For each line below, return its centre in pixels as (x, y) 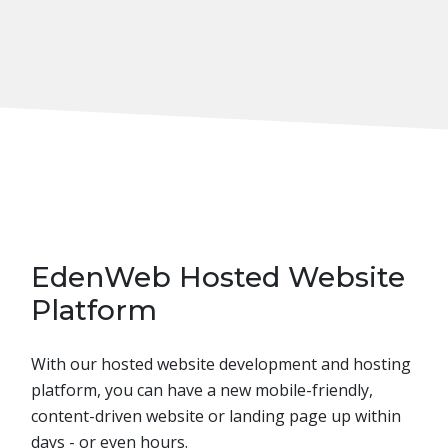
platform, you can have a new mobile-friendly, (202, 389)
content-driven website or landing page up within (216, 415)
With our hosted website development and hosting (221, 363)
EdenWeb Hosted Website (218, 276)
